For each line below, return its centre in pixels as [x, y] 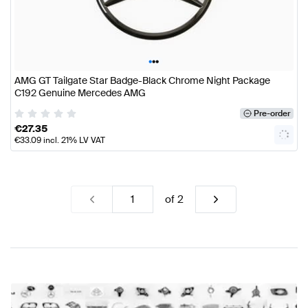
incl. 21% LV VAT [73, 140]
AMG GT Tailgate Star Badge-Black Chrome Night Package [142, 80]
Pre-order [272, 113]
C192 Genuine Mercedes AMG [80, 92]
